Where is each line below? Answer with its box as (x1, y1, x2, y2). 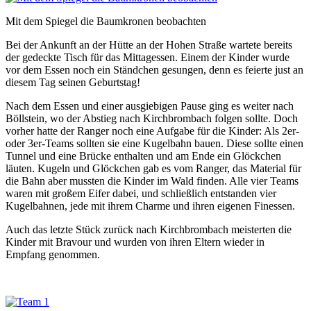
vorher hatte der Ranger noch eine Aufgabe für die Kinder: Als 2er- (6, 125, 299, 137)
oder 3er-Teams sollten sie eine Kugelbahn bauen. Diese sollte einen (6, 137, 303, 150)
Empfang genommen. (6, 249, 100, 261)
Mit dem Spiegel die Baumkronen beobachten (6, 15, 206, 28)
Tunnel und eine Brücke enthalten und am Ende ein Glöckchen (6, 150, 281, 162)
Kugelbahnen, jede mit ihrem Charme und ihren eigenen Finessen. (6, 200, 295, 212)
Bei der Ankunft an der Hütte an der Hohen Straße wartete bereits (6, 39, 292, 51)
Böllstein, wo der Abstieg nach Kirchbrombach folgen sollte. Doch (6, 112, 298, 125)
